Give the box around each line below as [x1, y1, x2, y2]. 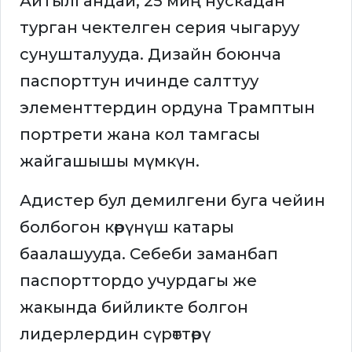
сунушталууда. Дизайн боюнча [20, 45, 281, 64]
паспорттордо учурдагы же [20, 271, 257, 291]
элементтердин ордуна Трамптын [20, 98, 315, 118]
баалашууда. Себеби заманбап [20, 244, 278, 264]
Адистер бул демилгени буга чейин [20, 191, 325, 211]
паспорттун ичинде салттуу [20, 71, 258, 91]
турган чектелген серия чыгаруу [20, 18, 299, 38]
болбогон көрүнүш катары [20, 218, 234, 237]
